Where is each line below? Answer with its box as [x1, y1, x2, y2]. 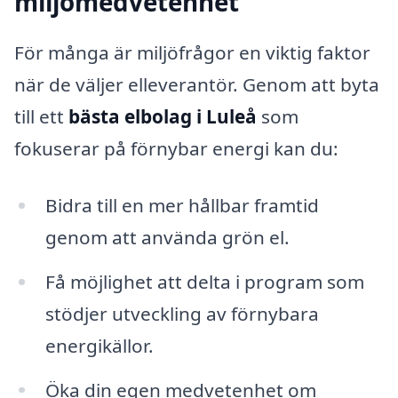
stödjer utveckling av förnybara [44, 300, 319, 326]
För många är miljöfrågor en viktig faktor [14, 40, 370, 66]
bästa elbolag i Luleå [68, 104, 257, 130]
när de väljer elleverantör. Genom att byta [14, 72, 379, 98]
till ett [14, 104, 68, 130]
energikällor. [44, 332, 154, 358]
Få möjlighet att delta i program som [44, 268, 364, 294]
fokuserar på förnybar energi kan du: [14, 136, 338, 162]
